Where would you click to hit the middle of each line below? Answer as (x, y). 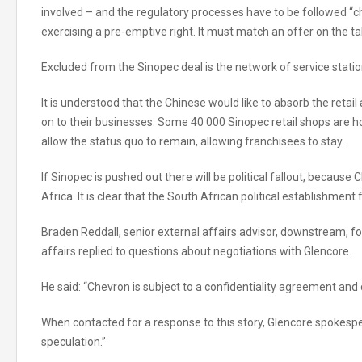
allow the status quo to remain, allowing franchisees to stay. (193, 141)
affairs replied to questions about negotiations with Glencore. (196, 251)
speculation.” (74, 342)
